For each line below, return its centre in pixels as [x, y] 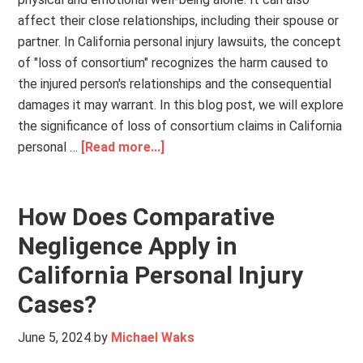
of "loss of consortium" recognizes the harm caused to [173, 63]
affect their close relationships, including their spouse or [179, 21]
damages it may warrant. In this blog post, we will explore [181, 105]
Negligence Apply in [128, 246]
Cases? [58, 304]
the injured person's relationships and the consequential [175, 84]
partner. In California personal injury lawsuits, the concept [180, 42]
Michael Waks [153, 337]
